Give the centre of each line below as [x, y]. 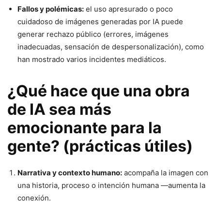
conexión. [35, 198]
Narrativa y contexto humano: [70, 172]
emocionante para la [85, 127]
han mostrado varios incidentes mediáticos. [92, 59]
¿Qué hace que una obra [99, 91]
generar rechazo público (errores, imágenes [93, 34]
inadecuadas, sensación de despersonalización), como [111, 46]
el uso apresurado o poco [128, 9]
